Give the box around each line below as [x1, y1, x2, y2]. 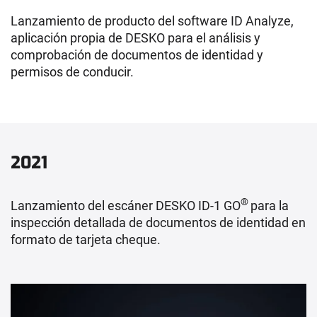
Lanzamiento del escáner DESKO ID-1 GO [11, 197, 241, 213]
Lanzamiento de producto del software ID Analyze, [11, 13, 294, 28]
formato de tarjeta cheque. [11, 231, 161, 247]
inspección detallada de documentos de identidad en [11, 214, 306, 230]
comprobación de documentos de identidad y [11, 47, 263, 62]
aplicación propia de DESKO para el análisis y [11, 30, 260, 45]
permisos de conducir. [11, 64, 134, 79]
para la [250, 197, 289, 213]
